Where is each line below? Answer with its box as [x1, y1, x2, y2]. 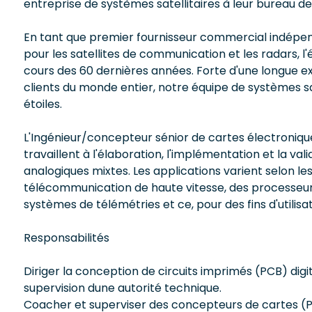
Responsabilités [24, 229, 109, 246]
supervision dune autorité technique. [24, 279, 221, 296]
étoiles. [24, 95, 62, 112]
